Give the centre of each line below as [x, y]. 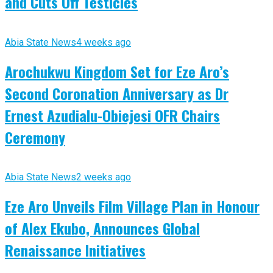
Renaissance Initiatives [75, 250]
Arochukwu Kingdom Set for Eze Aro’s [117, 71]
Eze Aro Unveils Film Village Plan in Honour [132, 206]
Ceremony [35, 137]
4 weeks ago [104, 42]
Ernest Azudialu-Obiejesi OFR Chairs [112, 115]
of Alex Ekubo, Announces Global [102, 228]
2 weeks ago [104, 177]
